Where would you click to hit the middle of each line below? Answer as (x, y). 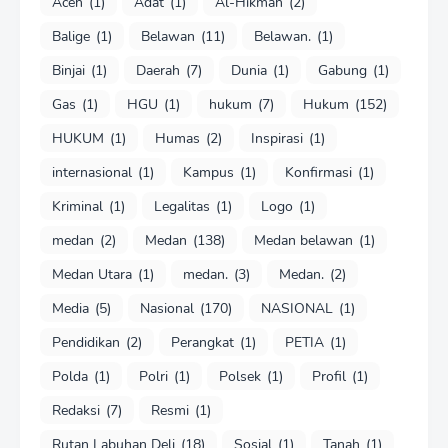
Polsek (240, 376)
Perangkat (202, 342)
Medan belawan (303, 240)
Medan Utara (92, 274)
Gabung (342, 70)
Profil (329, 376)
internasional (92, 172)
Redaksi (76, 410)
